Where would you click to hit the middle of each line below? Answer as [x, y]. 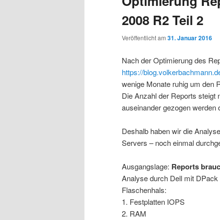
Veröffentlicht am [145, 38]
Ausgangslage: [147, 166]
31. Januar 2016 [190, 38]
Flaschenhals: [144, 190]
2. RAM [134, 214]
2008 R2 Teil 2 [163, 20]
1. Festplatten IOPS [153, 202]
